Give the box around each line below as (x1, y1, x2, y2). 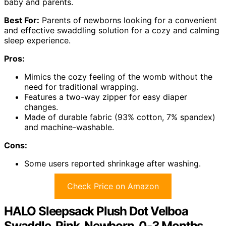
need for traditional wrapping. (24, 81, 138, 92)
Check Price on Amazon (67, 181, 159, 191)
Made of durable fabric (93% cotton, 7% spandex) (24, 111, 215, 122)
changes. (24, 101, 58, 112)
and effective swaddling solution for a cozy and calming (4, 25, 219, 35)
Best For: (4, 15, 39, 25)
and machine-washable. (24, 122, 114, 132)
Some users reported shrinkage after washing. (24, 158, 201, 168)
